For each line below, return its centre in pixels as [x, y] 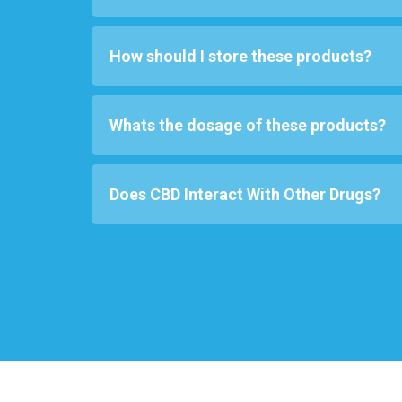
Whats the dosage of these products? [248, 125]
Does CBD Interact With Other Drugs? [245, 194]
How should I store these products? [240, 56]
